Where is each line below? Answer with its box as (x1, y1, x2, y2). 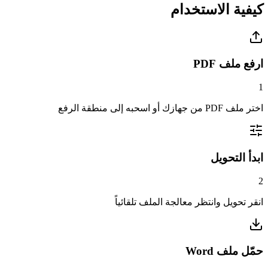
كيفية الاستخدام (170, 1, 263, 17)
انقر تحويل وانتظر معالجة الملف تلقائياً (115, 196, 263, 207)
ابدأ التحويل (211, 151, 263, 164)
